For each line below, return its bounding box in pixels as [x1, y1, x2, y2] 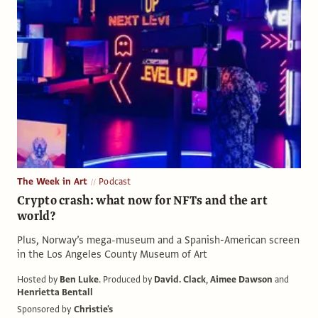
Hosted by [17, 273, 57, 286]
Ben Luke [60, 273, 99, 286]
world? [17, 207, 55, 225]
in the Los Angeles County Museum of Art [17, 246, 207, 261]
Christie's [74, 302, 113, 316]
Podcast [99, 175, 131, 188]
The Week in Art [17, 175, 88, 188]
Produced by [103, 273, 152, 286]
